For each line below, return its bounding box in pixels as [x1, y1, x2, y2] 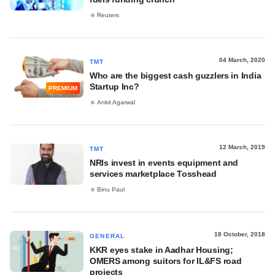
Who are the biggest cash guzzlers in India [90, 71, 261, 80]
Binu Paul [97, 186, 125, 193]
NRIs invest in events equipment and [90, 158, 239, 168]
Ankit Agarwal [97, 99, 135, 106]
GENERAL [90, 233, 125, 239]
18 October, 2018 [214, 231, 265, 238]
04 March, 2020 [219, 56, 265, 63]
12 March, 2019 [219, 144, 265, 150]
